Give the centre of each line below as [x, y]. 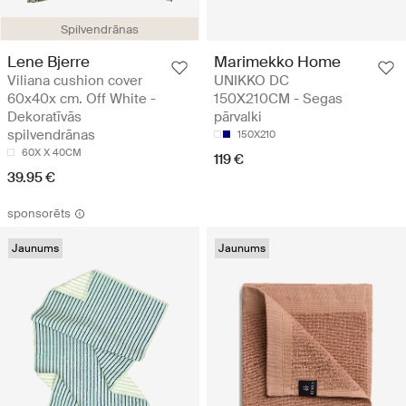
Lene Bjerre [48, 62]
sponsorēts [39, 214]
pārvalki [238, 117]
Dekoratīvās [44, 117]
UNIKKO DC [251, 81]
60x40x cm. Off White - [82, 99]
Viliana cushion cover [75, 81]
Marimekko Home [277, 62]
